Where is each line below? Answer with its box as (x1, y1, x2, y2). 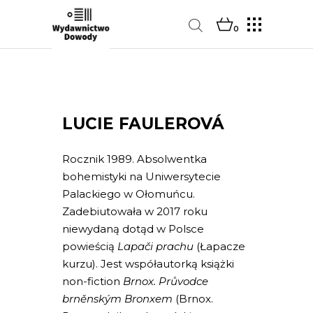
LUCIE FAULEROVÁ (62, 114, 224, 133)
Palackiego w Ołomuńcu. (62, 187, 195, 201)
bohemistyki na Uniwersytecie (62, 170, 221, 183)
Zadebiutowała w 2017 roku (62, 205, 208, 218)
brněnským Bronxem (62, 292, 173, 305)
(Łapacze (194, 240, 245, 253)
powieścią (62, 240, 117, 253)
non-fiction (62, 275, 123, 288)
